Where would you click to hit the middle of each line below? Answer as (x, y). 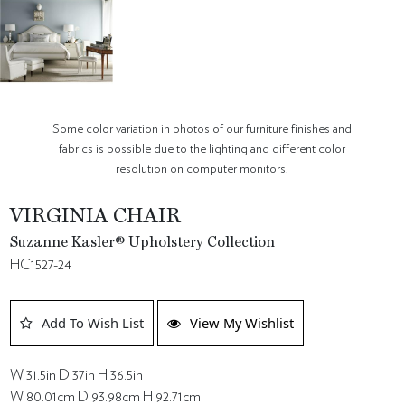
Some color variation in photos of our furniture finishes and (202, 129)
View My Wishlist (242, 323)
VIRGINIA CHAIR (96, 217)
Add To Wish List (93, 323)
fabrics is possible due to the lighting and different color (202, 149)
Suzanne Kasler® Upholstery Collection (143, 244)
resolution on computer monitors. (202, 169)
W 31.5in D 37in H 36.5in (77, 376)
